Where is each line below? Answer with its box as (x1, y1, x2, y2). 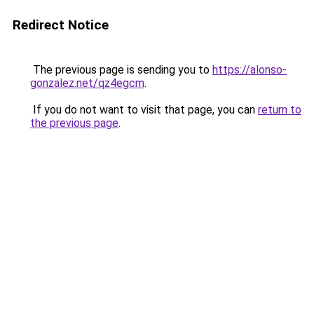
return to (258, 103, 301, 116)
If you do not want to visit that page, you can (30, 103, 258, 116)
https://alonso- (212, 63, 287, 76)
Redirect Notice (13, 17, 109, 33)
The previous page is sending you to (30, 63, 212, 76)
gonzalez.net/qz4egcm (30, 76, 144, 90)
